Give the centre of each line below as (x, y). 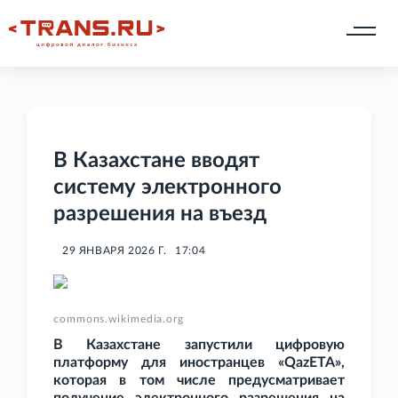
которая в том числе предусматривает (199, 381)
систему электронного (167, 188)
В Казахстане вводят (156, 161)
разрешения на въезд (160, 215)
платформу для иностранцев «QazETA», (199, 363)
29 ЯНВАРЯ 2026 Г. (115, 251)
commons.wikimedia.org (119, 319)
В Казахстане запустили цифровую (199, 345)
